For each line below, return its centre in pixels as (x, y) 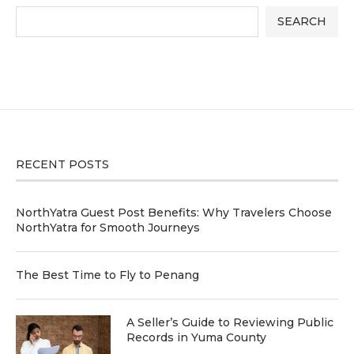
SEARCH (302, 22)
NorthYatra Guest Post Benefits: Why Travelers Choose (174, 212)
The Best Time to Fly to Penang (107, 275)
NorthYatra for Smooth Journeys (108, 227)
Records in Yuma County (196, 337)
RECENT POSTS (62, 164)
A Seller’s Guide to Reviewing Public (230, 322)
